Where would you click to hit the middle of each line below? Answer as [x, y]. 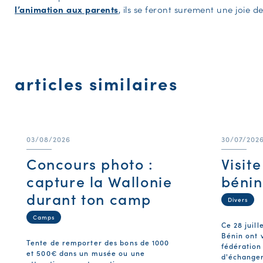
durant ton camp [89, 198]
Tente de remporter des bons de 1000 [98, 242]
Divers [237, 199]
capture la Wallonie [100, 181]
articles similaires [96, 83]
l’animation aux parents [67, 9]
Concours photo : [90, 163]
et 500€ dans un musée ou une [86, 252]
